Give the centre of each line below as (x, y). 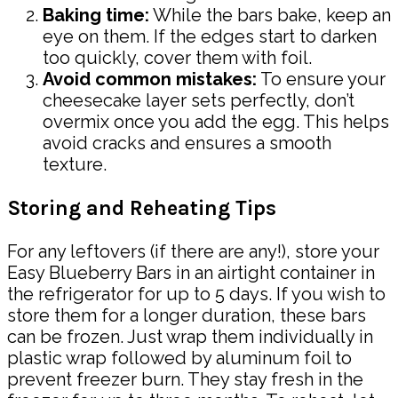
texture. (75, 165)
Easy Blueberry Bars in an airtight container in (191, 273)
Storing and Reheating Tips (142, 208)
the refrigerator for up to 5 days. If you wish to (196, 295)
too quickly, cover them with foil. (177, 58)
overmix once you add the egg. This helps (216, 122)
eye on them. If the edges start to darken (210, 37)
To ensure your (321, 80)
